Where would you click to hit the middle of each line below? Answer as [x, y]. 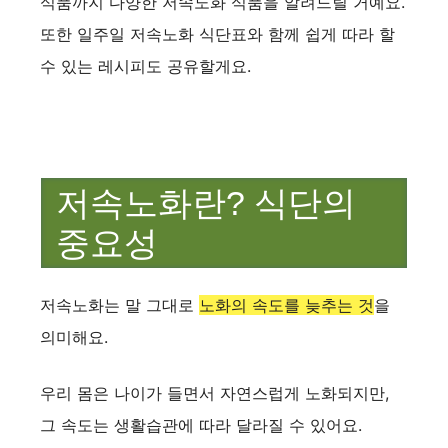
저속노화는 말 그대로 [119, 305]
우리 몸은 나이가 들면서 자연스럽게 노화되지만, [214, 393]
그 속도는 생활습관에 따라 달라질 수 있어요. [201, 425]
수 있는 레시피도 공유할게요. [145, 65]
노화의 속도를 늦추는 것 [286, 305]
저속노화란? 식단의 [206, 203]
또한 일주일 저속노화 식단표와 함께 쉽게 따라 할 [217, 33]
